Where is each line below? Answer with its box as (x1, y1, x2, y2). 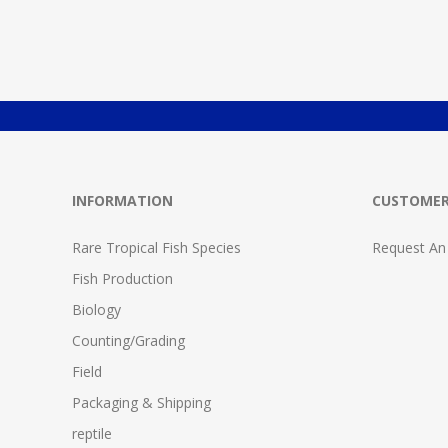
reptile (72, 424, 112, 444)
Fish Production (72, 269, 173, 289)
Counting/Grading (72, 331, 185, 351)
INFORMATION (72, 191, 173, 211)
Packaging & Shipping (72, 393, 211, 413)
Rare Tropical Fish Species (72, 238, 241, 258)
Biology (72, 300, 121, 320)
